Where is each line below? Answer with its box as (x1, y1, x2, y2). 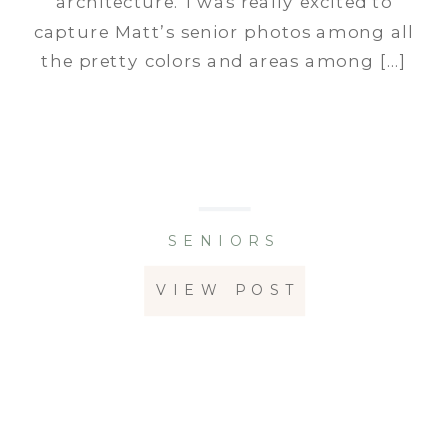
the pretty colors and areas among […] (41, 50, 407, 72)
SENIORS (168, 232, 280, 251)
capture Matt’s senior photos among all (33, 21, 415, 43)
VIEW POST (156, 281, 299, 300)
